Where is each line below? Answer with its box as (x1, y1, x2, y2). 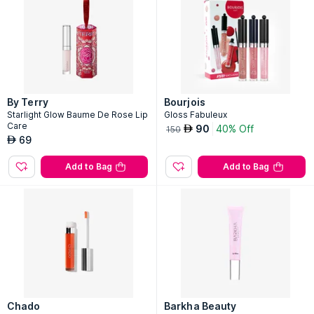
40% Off (216, 123, 254, 135)
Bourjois (164, 96, 205, 108)
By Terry (7, 96, 48, 108)
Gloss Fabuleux (164, 109, 227, 120)
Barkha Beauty (164, 300, 237, 312)
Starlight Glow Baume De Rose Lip (7, 109, 148, 120)
